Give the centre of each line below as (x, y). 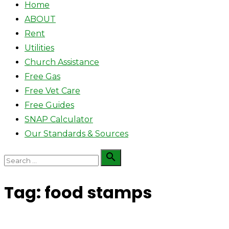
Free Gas (42, 76)
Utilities (39, 48)
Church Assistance (62, 62)
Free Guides (49, 105)
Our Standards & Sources (76, 134)
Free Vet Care (52, 91)
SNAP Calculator (59, 119)
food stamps (98, 193)
